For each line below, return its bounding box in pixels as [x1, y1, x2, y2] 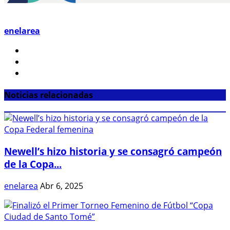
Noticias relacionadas [4, 89, 93, 101]
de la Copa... [4, 158, 62, 171]
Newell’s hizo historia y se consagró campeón [4, 145, 222, 158]
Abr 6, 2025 [40, 180, 83, 191]
